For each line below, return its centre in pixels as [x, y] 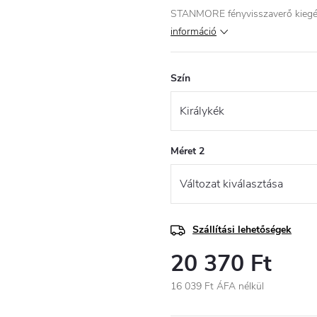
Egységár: [191, 301]
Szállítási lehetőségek [242, 230]
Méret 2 [188, 151]
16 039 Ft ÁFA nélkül [217, 286]
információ [194, 31]
